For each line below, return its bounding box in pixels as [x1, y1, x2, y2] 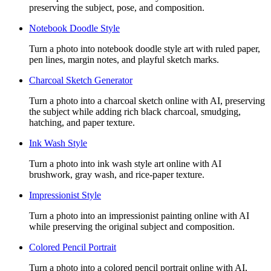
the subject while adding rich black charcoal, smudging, [29, 106, 241, 117]
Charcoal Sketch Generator [29, 74, 132, 85]
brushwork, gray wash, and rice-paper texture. [29, 169, 204, 180]
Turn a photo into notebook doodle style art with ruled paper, [29, 43, 260, 54]
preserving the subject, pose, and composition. [29, 2, 204, 13]
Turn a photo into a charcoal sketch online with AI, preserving [29, 95, 265, 106]
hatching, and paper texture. [29, 117, 135, 128]
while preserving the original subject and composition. [29, 221, 235, 232]
